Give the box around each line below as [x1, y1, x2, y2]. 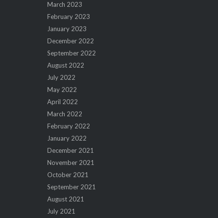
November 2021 [47, 158, 94, 166]
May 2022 [47, 85, 77, 93]
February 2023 [47, 12, 90, 20]
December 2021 [47, 146, 94, 154]
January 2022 [47, 134, 87, 142]
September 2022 [47, 49, 96, 57]
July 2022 [47, 73, 75, 81]
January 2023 [47, 24, 87, 33]
